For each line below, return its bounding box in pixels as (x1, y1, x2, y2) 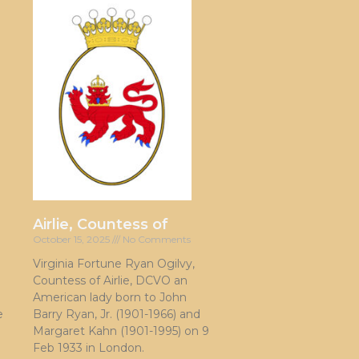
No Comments (120, 232, 191, 245)
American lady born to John (33, 289, 187, 305)
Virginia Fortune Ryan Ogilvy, (33, 256, 195, 271)
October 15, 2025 (33, 232, 112, 245)
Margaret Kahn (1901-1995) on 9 (33, 323, 209, 338)
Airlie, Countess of (33, 215, 168, 233)
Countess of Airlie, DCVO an (33, 272, 188, 288)
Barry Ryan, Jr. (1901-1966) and (33, 306, 200, 321)
